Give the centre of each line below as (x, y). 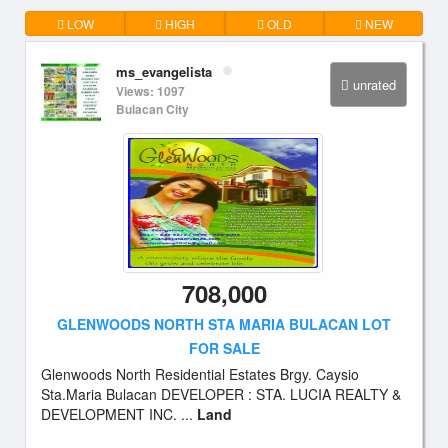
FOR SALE (224, 348)
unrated (374, 84)
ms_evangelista (164, 71)
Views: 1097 (150, 91)
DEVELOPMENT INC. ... (119, 414)
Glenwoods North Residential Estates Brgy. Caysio (200, 374)
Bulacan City (152, 109)
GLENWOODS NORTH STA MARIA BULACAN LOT (224, 324)
